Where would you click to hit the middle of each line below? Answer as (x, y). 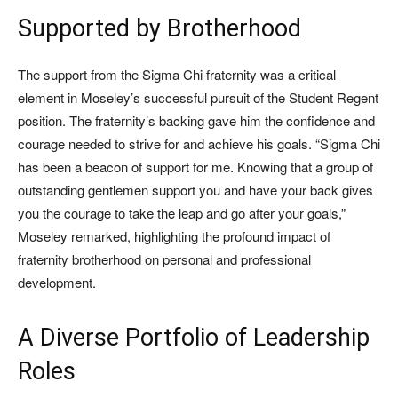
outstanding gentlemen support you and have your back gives (195, 190)
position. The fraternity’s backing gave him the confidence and (196, 121)
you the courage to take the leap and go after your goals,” (182, 213)
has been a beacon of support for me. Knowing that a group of (195, 167)
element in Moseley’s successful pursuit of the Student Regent (198, 98)
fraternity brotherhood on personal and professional (164, 259)
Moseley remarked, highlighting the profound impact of (174, 236)
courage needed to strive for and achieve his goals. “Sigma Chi (199, 144)
